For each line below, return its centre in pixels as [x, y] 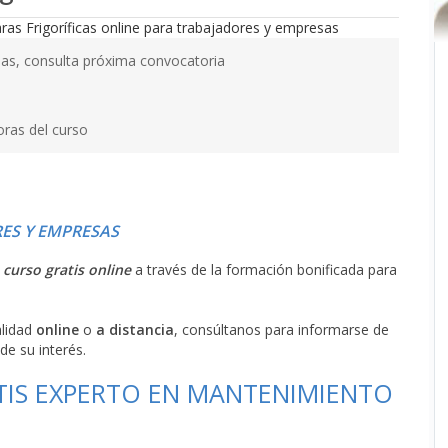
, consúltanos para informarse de [281, 329]
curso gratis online [67, 269]
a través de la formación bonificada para [264, 269]
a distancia [135, 329]
